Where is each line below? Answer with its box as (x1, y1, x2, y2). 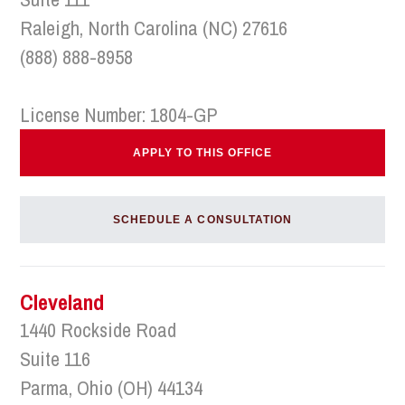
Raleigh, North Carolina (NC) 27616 (20, 14, 288, 42)
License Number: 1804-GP (20, 101, 218, 128)
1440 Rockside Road (20, 316, 177, 344)
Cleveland (20, 287, 105, 316)
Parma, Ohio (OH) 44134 (20, 374, 203, 401)
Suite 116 (20, 345, 91, 372)
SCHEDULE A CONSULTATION (113, 213, 292, 226)
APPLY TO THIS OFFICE (132, 146, 273, 159)
